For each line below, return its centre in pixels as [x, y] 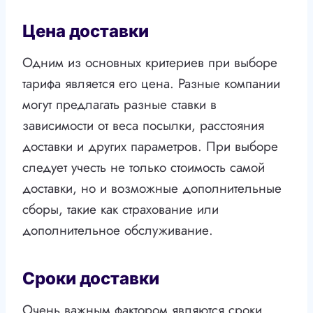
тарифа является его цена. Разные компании [151, 84]
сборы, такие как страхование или [121, 210]
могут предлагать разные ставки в [119, 105]
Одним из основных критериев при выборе [150, 63]
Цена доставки [86, 31]
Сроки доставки [91, 279]
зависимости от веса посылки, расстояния [143, 126]
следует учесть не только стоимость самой [144, 168]
